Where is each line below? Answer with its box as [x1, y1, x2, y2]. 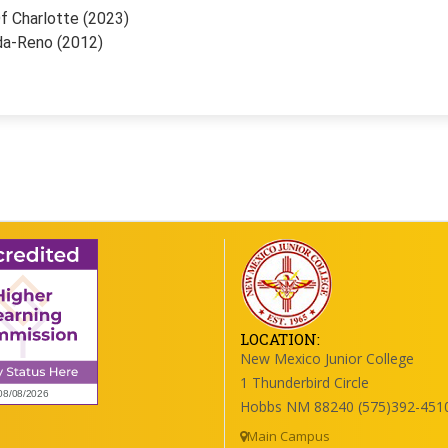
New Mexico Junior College [240, 349, 414, 368]
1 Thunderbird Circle [240, 373, 369, 392]
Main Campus [247, 427, 330, 445]
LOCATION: [240, 329, 320, 349]
